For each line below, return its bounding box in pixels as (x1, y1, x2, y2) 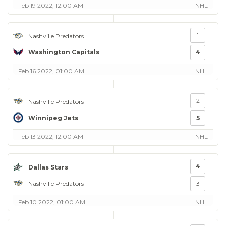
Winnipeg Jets (28, 114, 78, 122)
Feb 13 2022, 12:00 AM (18, 133, 83, 140)
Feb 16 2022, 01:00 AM (18, 67, 84, 75)
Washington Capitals (28, 48, 99, 56)
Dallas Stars (28, 163, 68, 171)
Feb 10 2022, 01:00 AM (18, 198, 85, 206)
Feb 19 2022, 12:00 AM (18, 2, 83, 9)
